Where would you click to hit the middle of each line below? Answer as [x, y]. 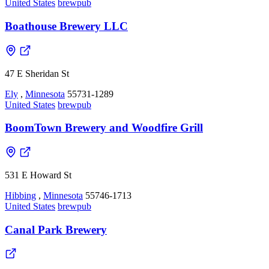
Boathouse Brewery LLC [66, 26]
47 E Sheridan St [37, 73]
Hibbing [20, 195]
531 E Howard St [38, 175]
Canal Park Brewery [56, 229]
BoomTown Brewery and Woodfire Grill [104, 128]
